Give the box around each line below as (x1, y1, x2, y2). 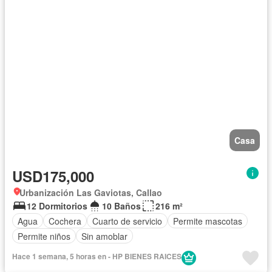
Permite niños (18, 229, 70, 242)
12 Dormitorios (27, 200, 87, 212)
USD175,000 (12, 166, 94, 187)
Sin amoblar (81, 229, 127, 242)
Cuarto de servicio (92, 214, 162, 227)
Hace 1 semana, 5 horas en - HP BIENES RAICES (12, 251, 182, 262)
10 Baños (102, 200, 141, 212)
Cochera (49, 214, 81, 227)
